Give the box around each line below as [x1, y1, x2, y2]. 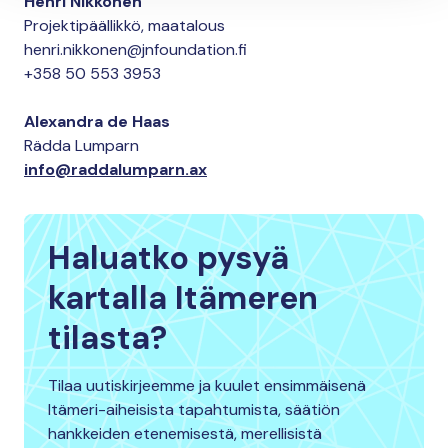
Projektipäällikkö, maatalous [24, 15, 225, 37]
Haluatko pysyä [48, 237, 289, 280]
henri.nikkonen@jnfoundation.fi [24, 39, 247, 61]
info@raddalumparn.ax [24, 159, 207, 181]
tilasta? [48, 317, 167, 360]
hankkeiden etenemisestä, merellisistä [48, 423, 322, 445]
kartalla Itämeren [48, 277, 318, 320]
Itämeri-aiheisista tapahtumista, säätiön [48, 399, 340, 421]
